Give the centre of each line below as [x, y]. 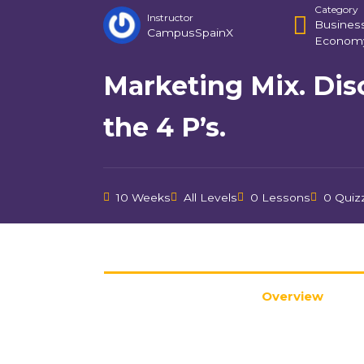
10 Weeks [143, 197]
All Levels [210, 197]
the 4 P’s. [165, 127]
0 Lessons [280, 197]
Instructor [170, 17]
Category [336, 9]
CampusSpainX [190, 32]
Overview [292, 296]
